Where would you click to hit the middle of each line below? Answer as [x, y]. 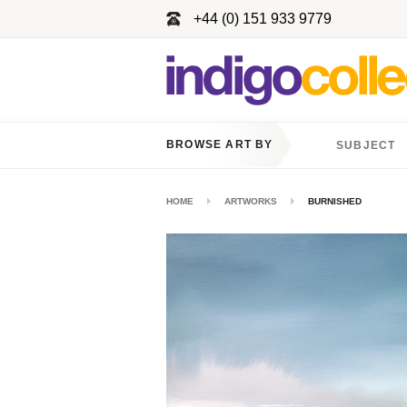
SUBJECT [366, 145]
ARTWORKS [251, 201]
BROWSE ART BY [220, 144]
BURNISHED [335, 201]
